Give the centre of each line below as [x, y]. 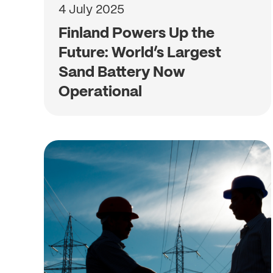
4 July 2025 [91, 9]
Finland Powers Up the [136, 33]
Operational [100, 91]
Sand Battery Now [122, 72]
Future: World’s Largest [140, 52]
